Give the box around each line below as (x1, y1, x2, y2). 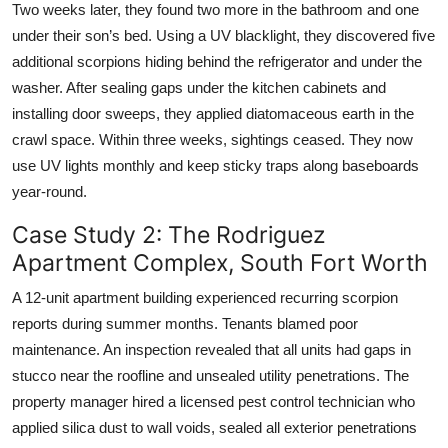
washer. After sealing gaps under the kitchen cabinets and (12, 78, 386, 96)
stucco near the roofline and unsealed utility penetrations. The (12, 366, 409, 384)
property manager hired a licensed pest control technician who (12, 392, 415, 410)
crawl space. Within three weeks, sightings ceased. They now (12, 130, 413, 148)
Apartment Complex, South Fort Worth (12, 247, 428, 277)
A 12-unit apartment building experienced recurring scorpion (12, 288, 398, 306)
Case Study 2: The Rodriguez (12, 219, 325, 249)
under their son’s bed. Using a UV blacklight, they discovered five (12, 26, 435, 44)
